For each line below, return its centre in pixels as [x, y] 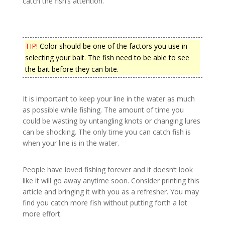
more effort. [42, 213]
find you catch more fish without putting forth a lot [105, 202]
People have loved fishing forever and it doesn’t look [107, 169]
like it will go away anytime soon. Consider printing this [111, 180]
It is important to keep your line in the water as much [108, 99]
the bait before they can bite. [72, 69]
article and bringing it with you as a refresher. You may [110, 191]
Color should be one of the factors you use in [112, 46]
